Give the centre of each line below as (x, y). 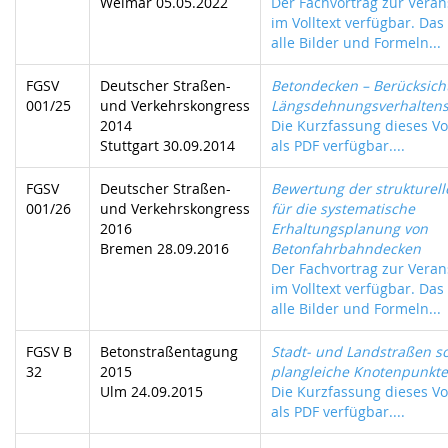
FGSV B (49, 351)
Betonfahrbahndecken (346, 248)
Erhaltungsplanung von (349, 228)
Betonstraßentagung (169, 351)
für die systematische (343, 208)
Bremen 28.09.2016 (164, 248)
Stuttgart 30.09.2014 (167, 145)
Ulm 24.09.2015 (151, 391)
